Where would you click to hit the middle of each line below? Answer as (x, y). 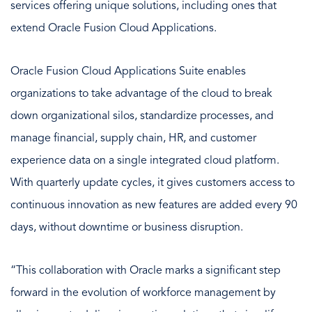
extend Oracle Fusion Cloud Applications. (114, 28)
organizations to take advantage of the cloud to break (141, 94)
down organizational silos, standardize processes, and (142, 116)
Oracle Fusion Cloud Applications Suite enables (128, 71)
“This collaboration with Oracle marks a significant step (146, 271)
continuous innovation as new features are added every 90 (154, 205)
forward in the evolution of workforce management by (143, 293)
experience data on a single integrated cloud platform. (145, 161)
